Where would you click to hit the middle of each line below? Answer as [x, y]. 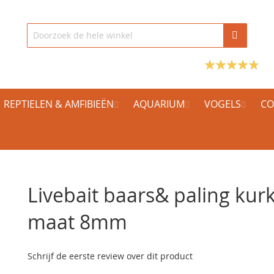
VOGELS [223, 104]
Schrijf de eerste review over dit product [110, 256]
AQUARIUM [159, 104]
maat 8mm [78, 222]
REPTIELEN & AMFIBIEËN [59, 104]
